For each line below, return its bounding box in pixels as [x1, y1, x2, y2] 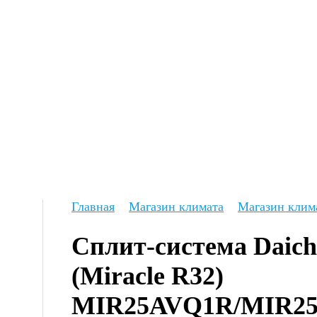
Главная [71, 199, 115, 214]
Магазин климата [129, 199, 224, 214]
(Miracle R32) [71, 261, 224, 290]
